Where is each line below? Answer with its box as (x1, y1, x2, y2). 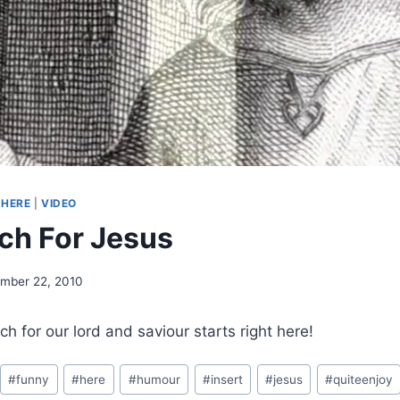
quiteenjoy (332, 371, 393, 387)
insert (210, 371, 243, 387)
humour (136, 371, 180, 387)
